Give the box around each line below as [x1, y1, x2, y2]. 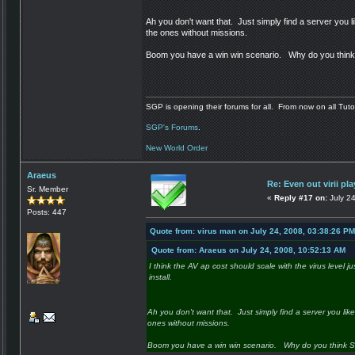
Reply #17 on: [274, 193, 327, 202]
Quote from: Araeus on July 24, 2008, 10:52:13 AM [151, 246, 345, 255]
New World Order [146, 143, 208, 152]
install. [149, 273, 172, 282]
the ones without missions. [146, 28, 247, 38]
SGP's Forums [146, 122, 198, 132]
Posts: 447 [27, 207, 67, 216]
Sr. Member [27, 184, 68, 193]
